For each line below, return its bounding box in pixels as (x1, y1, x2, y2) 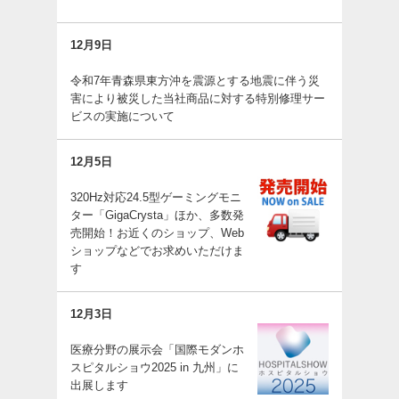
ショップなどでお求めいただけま (70, 244, 244, 257)
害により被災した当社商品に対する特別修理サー (70, 92, 325, 105)
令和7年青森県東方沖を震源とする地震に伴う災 (70, 74, 320, 87)
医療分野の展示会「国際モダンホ (70, 343, 244, 356)
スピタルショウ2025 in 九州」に (70, 361, 239, 374)
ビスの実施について (70, 110, 175, 123)
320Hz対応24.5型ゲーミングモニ (70, 191, 241, 204)
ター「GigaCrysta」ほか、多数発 (70, 208, 244, 222)
